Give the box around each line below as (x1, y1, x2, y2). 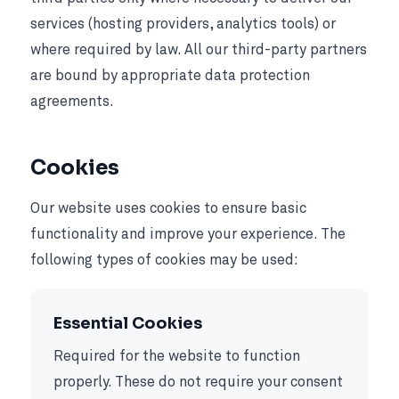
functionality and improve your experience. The (30, 226, 346, 242)
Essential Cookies (53, 313, 202, 334)
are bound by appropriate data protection (30, 68, 310, 84)
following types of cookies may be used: (30, 252, 298, 268)
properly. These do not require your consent (53, 374, 343, 390)
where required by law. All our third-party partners (30, 42, 367, 58)
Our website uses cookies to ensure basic (30, 200, 306, 216)
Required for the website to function (53, 348, 300, 364)
